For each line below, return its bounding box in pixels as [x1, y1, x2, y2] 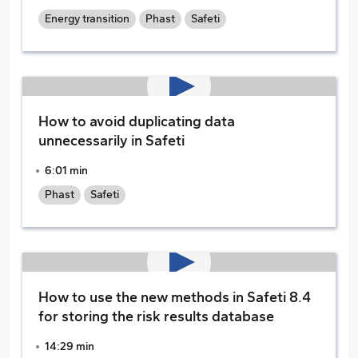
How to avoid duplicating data [38, 113, 235, 130]
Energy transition [45, 12, 129, 26]
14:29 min [45, 340, 94, 353]
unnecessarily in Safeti [38, 132, 185, 149]
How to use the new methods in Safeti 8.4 [38, 288, 311, 306]
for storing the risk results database [38, 308, 274, 325]
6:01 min [45, 164, 88, 177]
